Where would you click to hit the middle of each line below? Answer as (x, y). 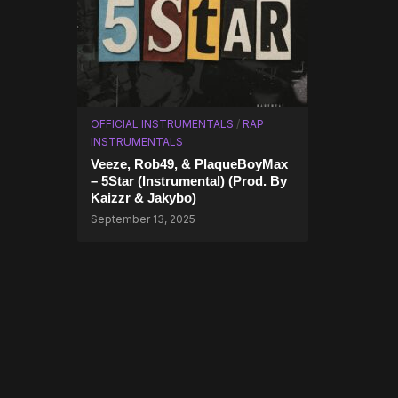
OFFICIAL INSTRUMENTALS (162, 124)
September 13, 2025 (143, 219)
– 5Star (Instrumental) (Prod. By (189, 181)
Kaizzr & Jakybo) (143, 198)
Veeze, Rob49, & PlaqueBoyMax (189, 164)
